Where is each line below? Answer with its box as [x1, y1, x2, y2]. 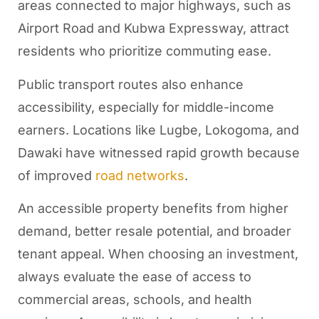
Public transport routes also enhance [17, 76, 244, 92]
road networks [91, 167, 184, 183]
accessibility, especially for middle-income [17, 99, 274, 115]
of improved [17, 167, 92, 183]
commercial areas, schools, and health [17, 291, 252, 307]
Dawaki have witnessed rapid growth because [17, 145, 300, 160]
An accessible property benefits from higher [17, 200, 288, 216]
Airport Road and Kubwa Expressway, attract [17, 21, 289, 36]
